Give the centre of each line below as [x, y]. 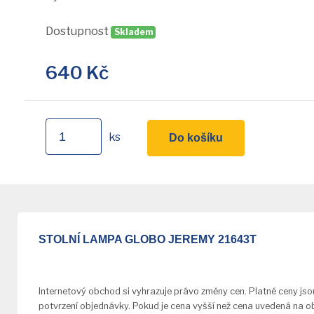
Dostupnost [77, 31]
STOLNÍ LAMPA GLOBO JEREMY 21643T [148, 239]
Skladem [133, 32]
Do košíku [196, 137]
